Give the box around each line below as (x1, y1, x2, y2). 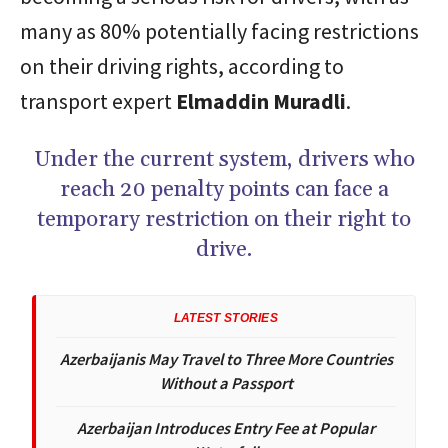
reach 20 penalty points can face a (59, 175, 389, 204)
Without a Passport (159, 372, 293, 394)
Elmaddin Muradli (176, 86, 346, 115)
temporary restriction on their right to (37, 205, 411, 234)
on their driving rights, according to (20, 51, 344, 80)
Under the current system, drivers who (33, 145, 415, 174)
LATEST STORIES (173, 310, 279, 325)
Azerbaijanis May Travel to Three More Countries (59, 348, 393, 370)
